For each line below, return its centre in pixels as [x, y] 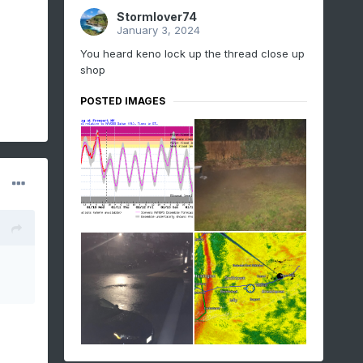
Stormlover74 [156, 17]
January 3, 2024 [158, 30]
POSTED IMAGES [122, 101]
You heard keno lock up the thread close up [192, 54]
